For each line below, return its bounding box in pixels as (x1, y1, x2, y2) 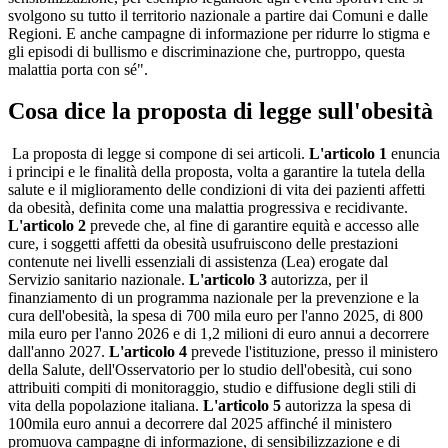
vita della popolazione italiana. (8, 397, 199, 415)
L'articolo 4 (109, 343, 187, 361)
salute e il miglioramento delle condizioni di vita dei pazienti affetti (8, 181, 425, 199)
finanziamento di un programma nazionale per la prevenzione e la (8, 289, 419, 307)
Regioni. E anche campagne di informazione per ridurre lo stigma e (8, 24, 430, 42)
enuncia (391, 145, 440, 163)
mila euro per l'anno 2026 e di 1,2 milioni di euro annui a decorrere (8, 325, 429, 343)
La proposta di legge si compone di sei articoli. (8, 145, 305, 163)
